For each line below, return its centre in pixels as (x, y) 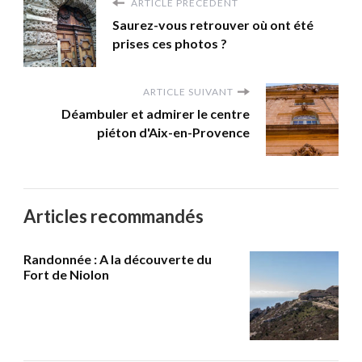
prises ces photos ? (170, 43)
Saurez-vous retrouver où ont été (213, 24)
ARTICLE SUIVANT (188, 91)
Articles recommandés (114, 216)
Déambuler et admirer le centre (156, 113)
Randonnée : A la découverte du (118, 259)
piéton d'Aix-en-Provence (173, 132)
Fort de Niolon (66, 274)
